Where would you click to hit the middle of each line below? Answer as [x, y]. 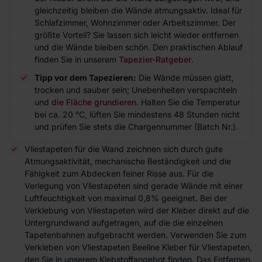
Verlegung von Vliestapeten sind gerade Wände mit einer [134, 186]
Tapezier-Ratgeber [155, 59]
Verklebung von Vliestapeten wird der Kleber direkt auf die [137, 210]
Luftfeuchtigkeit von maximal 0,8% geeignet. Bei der [126, 198]
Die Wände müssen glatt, [185, 77]
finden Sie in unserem [77, 59]
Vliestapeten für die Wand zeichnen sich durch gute [124, 149]
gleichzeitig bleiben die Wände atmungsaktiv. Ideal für [138, 10]
